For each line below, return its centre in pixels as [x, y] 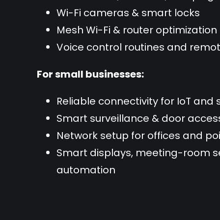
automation [86, 170]
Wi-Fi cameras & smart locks [128, 13]
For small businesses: [91, 74]
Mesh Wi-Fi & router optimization [137, 30]
